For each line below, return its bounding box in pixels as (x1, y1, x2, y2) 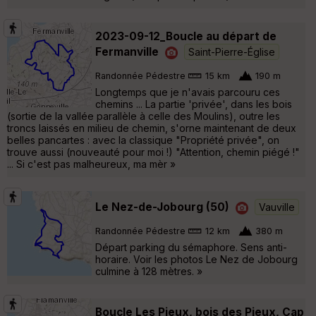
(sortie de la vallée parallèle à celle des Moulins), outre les (7, 109, 280, 122)
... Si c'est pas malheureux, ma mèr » (7, 157, 176, 170)
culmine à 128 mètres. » (95, 265, 202, 277)
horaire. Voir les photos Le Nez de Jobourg (95, 253, 298, 265)
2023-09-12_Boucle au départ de (95, 29, 276, 43)
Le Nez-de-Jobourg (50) (95, 200, 229, 214)
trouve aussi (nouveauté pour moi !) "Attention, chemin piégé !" (7, 145, 300, 158)
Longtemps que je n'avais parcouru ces (95, 85, 280, 98)
